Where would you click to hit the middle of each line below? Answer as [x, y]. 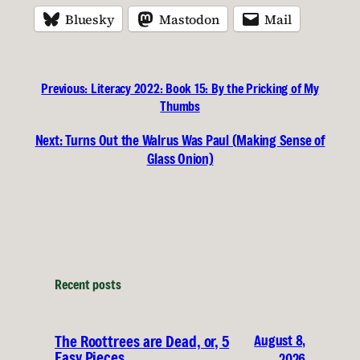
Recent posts [88, 285]
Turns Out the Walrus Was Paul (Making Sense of [195, 140]
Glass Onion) [180, 159]
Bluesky [90, 19]
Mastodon [189, 19]
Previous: [65, 88]
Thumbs [180, 106]
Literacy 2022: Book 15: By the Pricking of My [205, 88]
